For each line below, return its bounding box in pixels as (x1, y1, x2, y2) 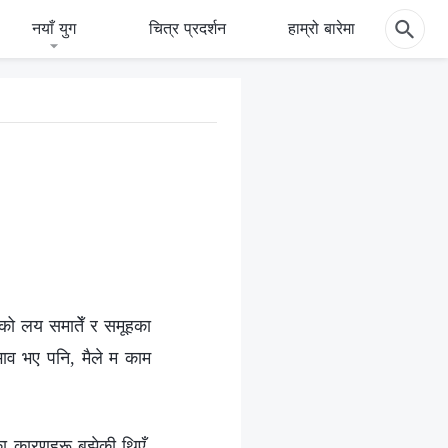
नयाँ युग (32, 18, 77, 38)
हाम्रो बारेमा (288, 18, 356, 38)
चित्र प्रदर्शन (148, 18, 226, 38)
